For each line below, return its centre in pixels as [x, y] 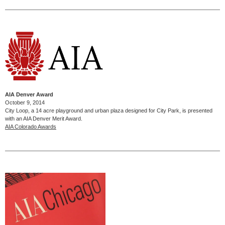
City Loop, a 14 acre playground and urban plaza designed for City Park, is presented [109, 110]
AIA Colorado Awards [31, 126]
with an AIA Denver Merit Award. [44, 118]
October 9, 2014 [25, 102]
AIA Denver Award [29, 94]
